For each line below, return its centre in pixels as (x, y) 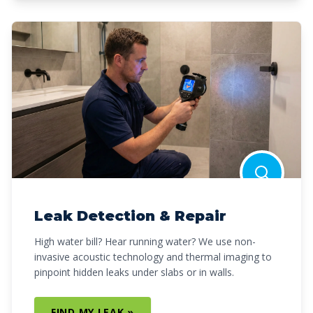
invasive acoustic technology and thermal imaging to (153, 257)
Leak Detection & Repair (130, 216)
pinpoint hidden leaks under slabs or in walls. (134, 272)
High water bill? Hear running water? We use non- (145, 241)
